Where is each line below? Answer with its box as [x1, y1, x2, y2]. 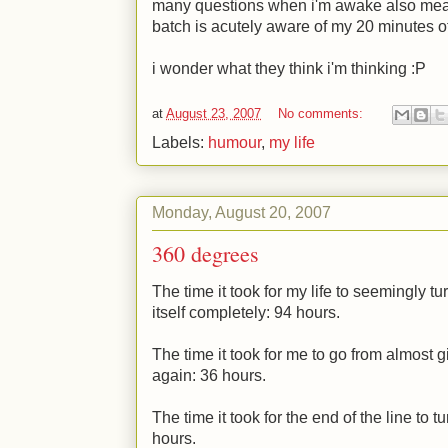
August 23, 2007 [166, 106, 261, 122]
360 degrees [152, 239, 259, 268]
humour [208, 134, 261, 151]
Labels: [152, 134, 208, 151]
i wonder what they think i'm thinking [152, 60, 411, 77]
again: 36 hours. [152, 367, 266, 384]
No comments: [278, 106, 367, 122]
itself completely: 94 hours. [152, 304, 340, 321]
